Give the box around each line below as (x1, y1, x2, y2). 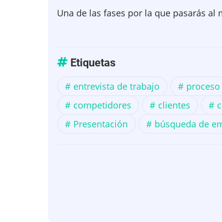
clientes (158, 99, 190, 111)
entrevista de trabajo (73, 80, 160, 92)
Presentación (73, 118, 128, 130)
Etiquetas (68, 56, 115, 69)
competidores (73, 99, 131, 111)
